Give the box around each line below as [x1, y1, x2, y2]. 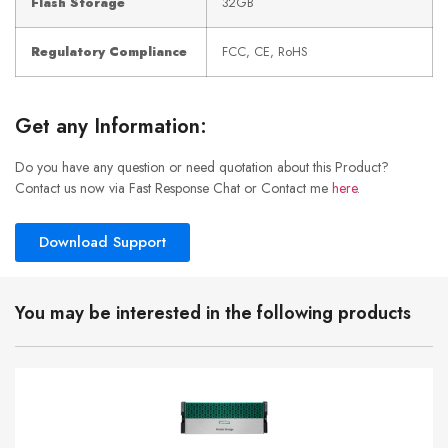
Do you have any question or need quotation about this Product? [15, 157, 389, 177]
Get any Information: [15, 112, 207, 141]
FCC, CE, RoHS [222, 43, 307, 61]
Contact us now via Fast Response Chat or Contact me [15, 178, 332, 198]
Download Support [39, 231, 166, 254]
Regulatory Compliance [31, 43, 187, 61]
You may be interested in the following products [15, 300, 411, 327]
